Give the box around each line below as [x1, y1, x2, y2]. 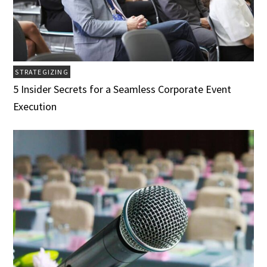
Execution [13, 99, 57, 113]
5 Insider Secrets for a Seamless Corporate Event [13, 82, 232, 96]
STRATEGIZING [15, 67, 69, 76]
